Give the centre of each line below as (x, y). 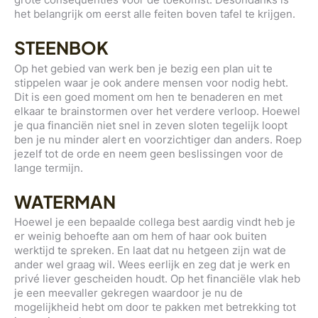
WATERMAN (65, 201)
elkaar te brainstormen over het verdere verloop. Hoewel (157, 111)
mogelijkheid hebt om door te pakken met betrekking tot (155, 307)
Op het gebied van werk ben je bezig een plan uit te (143, 68)
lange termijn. (49, 168)
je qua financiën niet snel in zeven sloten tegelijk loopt (151, 125)
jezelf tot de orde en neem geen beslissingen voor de (149, 153)
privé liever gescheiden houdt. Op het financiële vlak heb (157, 278)
